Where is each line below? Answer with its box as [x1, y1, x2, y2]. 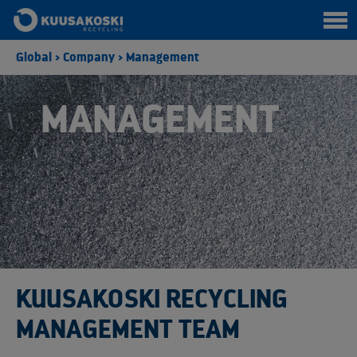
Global [16, 51, 52, 64]
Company [63, 51, 115, 64]
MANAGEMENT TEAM [16, 316, 240, 343]
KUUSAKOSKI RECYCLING [16, 286, 288, 312]
